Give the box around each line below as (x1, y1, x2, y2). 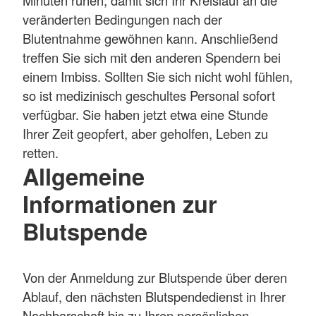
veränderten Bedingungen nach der (23, 9, 222, 28)
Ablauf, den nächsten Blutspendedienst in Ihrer (23, 286, 286, 305)
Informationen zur (23, 186, 217, 220)
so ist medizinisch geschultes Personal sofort (23, 85, 275, 104)
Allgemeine (23, 159, 145, 193)
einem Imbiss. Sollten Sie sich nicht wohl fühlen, (23, 66, 293, 85)
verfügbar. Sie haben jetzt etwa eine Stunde (23, 104, 268, 123)
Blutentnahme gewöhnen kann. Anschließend (23, 28, 278, 47)
